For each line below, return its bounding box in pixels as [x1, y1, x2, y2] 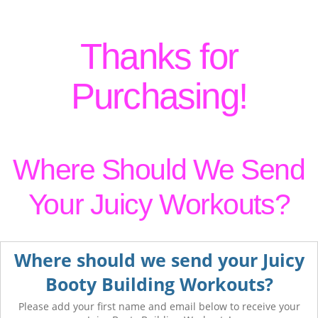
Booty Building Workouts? [45, 271, 273, 296]
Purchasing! [70, 75, 248, 117]
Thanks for [79, 35, 238, 77]
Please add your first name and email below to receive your [18, 299, 300, 313]
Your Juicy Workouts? [28, 187, 290, 221]
